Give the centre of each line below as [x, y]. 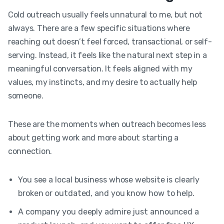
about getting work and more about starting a [93, 137]
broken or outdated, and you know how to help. [106, 193]
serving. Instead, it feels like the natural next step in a [107, 55]
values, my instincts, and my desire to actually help [102, 82]
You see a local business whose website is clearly [109, 179]
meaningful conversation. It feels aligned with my [100, 68]
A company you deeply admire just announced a [109, 211]
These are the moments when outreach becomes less [107, 124]
